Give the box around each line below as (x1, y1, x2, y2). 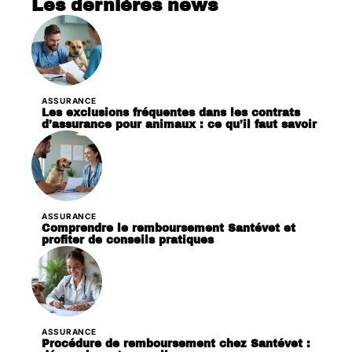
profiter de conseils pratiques (42, 233, 214, 246)
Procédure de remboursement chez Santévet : (42, 337, 310, 350)
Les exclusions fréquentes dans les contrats (42, 106, 300, 119)
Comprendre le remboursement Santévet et (42, 222, 295, 234)
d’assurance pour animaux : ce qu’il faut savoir (42, 118, 317, 130)
